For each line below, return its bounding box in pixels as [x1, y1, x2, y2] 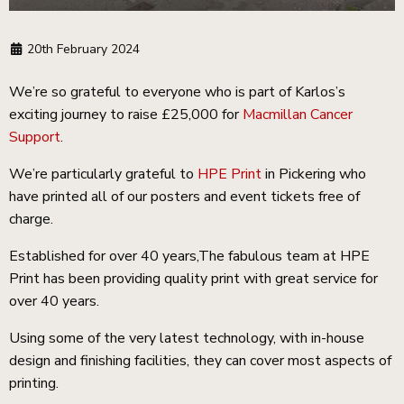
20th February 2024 [27, 41, 140, 59]
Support [9, 127, 60, 148]
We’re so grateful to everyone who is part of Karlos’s [9, 82, 345, 103]
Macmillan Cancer [243, 105, 353, 125]
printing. [9, 373, 59, 394]
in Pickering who [262, 164, 366, 185]
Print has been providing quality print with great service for [9, 269, 378, 289]
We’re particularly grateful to [9, 164, 197, 185]
